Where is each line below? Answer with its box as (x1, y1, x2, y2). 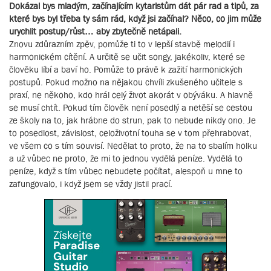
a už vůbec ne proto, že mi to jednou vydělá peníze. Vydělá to (9, 153, 243, 164)
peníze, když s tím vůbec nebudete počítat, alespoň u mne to (9, 166, 243, 177)
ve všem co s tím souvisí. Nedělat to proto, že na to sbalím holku (9, 140, 257, 151)
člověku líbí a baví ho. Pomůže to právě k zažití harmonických (9, 64, 243, 75)
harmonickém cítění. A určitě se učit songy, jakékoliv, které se (9, 51, 245, 62)
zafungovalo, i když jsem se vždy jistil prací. (9, 178, 172, 189)
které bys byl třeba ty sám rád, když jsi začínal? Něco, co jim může (9, 13, 261, 24)
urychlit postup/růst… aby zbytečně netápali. (9, 26, 181, 37)
